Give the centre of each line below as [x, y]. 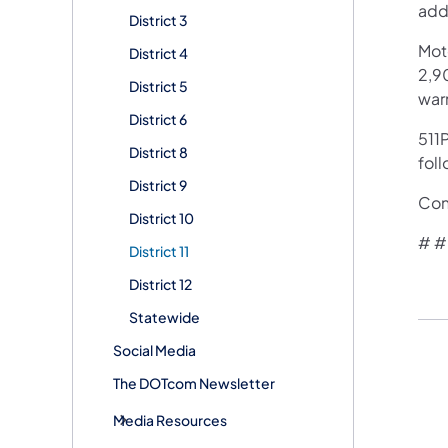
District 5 [158, 85]
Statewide [164, 316]
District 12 [160, 283]
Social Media [154, 349]
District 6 [158, 118]
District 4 [158, 52]
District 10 [161, 217]
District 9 [158, 184]
